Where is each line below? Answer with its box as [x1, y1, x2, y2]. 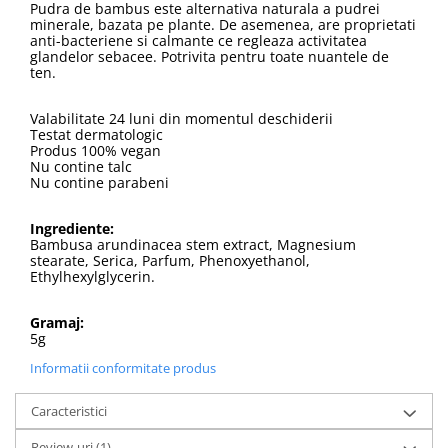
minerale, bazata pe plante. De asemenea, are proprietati [30, 14, 416, 34]
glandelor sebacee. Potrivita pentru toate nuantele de [30, 46, 389, 66]
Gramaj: [30, 312, 84, 332]
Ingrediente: [30, 218, 114, 238]
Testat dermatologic [30, 124, 163, 144]
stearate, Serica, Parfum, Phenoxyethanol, [30, 250, 310, 270]
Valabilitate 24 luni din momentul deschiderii [30, 108, 333, 128]
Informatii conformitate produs [30, 358, 216, 377]
